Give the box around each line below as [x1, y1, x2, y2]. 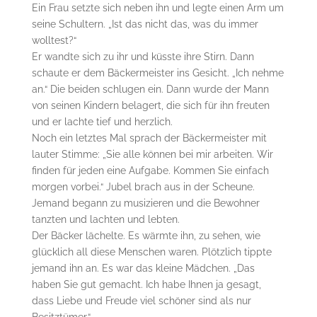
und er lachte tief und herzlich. [31, 115, 173, 127]
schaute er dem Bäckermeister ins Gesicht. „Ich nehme [31, 67, 284, 79]
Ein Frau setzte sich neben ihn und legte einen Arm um [31, 1, 284, 13]
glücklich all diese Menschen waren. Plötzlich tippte [31, 246, 272, 258]
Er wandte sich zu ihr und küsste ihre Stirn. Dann [31, 50, 254, 62]
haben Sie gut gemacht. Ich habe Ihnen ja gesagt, [31, 278, 261, 290]
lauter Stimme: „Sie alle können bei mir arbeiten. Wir [31, 148, 273, 160]
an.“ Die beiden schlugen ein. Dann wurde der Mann [31, 83, 269, 95]
